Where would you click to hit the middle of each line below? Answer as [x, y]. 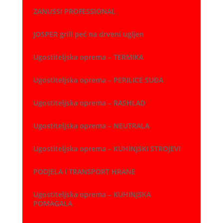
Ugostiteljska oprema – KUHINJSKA [92, 195]
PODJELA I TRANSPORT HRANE [84, 172]
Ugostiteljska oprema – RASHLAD [89, 103]
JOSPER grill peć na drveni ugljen [88, 34]
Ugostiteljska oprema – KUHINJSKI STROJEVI [107, 149]
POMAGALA [53, 204]
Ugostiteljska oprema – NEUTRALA [91, 126]
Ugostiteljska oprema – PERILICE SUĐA [98, 80]
